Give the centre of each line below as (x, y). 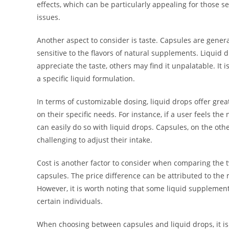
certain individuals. (70, 201)
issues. (49, 17)
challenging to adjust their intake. (95, 140)
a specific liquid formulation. (86, 79)
